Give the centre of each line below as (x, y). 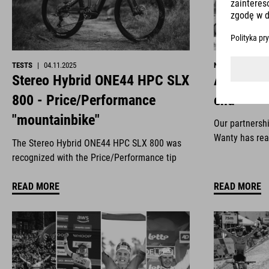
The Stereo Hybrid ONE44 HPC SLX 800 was (97, 144)
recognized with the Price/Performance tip (94, 158)
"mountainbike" (56, 120)
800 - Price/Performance (84, 101)
